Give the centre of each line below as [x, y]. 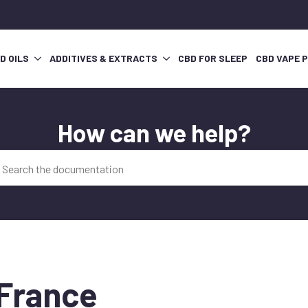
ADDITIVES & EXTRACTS [103, 58]
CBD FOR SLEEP [213, 58]
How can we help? [154, 133]
